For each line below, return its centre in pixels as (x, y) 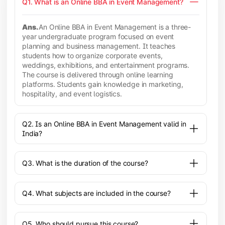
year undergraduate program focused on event (98, 36)
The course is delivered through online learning (98, 74)
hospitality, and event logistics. (72, 93)
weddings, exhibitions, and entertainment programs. (106, 65)
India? (32, 134)
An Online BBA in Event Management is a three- (115, 27)
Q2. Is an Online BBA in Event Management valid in (104, 124)
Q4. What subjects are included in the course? (96, 193)
